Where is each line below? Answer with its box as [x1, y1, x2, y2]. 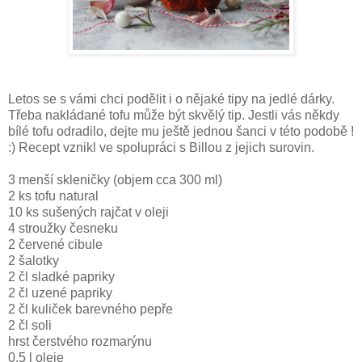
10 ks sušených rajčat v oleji [8, 204, 169, 219]
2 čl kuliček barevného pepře [8, 301, 173, 316]
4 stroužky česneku [8, 221, 118, 235]
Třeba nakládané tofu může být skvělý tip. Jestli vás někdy [8, 107, 339, 122]
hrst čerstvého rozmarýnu [8, 334, 152, 348]
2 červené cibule [8, 237, 103, 251]
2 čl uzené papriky [8, 285, 112, 300]
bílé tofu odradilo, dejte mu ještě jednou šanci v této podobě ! [8, 124, 354, 138]
